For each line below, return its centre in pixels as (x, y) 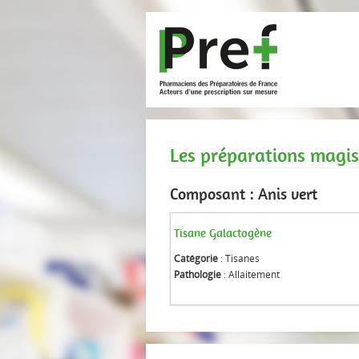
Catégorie (196, 258)
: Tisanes (239, 258)
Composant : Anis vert (244, 194)
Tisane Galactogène (223, 233)
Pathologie (198, 274)
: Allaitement (250, 274)
